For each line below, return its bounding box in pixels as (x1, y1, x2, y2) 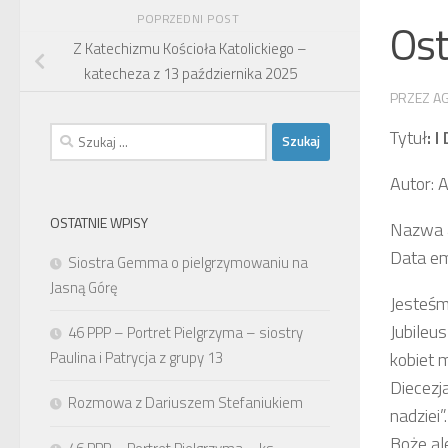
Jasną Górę (50, 275, 118, 299)
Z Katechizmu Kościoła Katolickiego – (73, 37, 307, 61)
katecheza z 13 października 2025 (83, 62, 297, 86)
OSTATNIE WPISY (50, 211, 148, 233)
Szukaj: (49, 121, 94, 145)
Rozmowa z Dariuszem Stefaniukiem (68, 390, 303, 414)
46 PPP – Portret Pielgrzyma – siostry (68, 320, 303, 344)
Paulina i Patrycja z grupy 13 (50, 345, 223, 369)
